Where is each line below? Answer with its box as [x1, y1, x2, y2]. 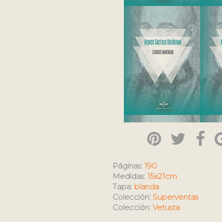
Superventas [153, 192, 198, 202]
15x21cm [147, 171, 177, 181]
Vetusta [153, 203, 180, 212]
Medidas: [112, 171, 147, 181]
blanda [134, 182, 159, 191]
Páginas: [112, 161, 144, 170]
